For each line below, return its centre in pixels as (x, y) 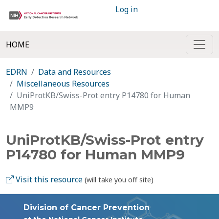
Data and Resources (75, 72)
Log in (127, 9)
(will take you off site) (119, 180)
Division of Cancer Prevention (87, 208)
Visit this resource (48, 179)
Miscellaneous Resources (63, 84)
